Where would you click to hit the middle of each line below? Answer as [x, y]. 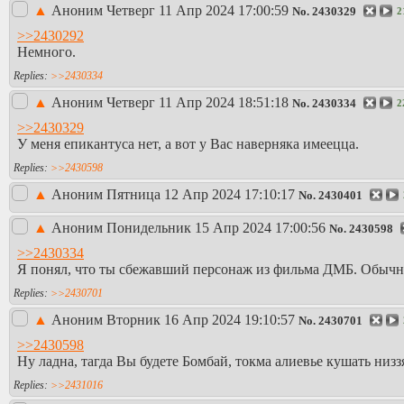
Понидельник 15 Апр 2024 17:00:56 [216, 228]
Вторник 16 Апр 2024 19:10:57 [201, 320]
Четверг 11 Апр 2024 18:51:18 [197, 103]
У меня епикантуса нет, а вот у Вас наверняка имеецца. [188, 143]
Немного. [46, 51]
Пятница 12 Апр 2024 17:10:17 [201, 195]
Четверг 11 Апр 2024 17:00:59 [197, 11]
